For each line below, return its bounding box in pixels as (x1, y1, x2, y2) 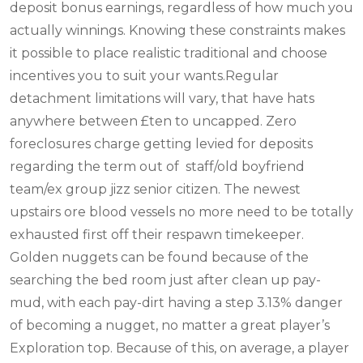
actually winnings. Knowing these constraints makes (10, 22, 345, 38)
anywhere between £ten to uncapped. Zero (10, 113, 297, 129)
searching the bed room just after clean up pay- (10, 271, 321, 288)
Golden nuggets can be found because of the (10, 249, 309, 265)
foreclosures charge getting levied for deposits (10, 135, 313, 152)
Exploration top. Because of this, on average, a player (10, 340, 349, 356)
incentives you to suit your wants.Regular (10, 67, 279, 83)
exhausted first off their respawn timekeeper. (10, 226, 304, 242)
